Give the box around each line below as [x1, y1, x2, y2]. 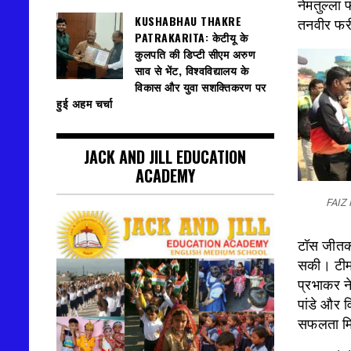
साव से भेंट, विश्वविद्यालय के [135, 62, 248, 79]
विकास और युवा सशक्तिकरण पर [135, 78, 266, 96]
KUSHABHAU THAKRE [135, 13, 241, 30]
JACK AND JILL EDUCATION [84, 145, 247, 169]
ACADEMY [135, 164, 195, 188]
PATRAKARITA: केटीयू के [135, 29, 248, 46]
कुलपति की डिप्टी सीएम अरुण [135, 45, 255, 63]
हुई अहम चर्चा [56, 95, 116, 112]
